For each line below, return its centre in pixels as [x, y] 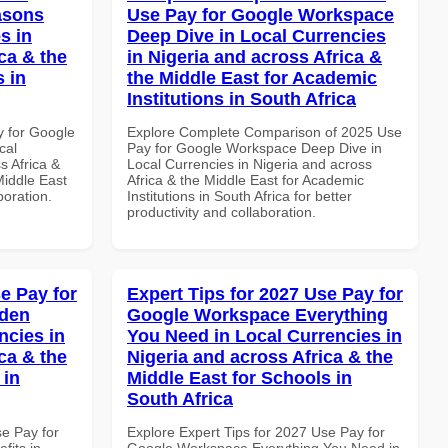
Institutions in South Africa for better [239, 195]
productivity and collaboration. [221, 211]
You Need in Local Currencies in [264, 335]
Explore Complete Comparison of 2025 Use [264, 131]
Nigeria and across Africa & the [260, 356]
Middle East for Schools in [239, 377]
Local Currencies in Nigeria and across [249, 163]
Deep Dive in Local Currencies [256, 35]
